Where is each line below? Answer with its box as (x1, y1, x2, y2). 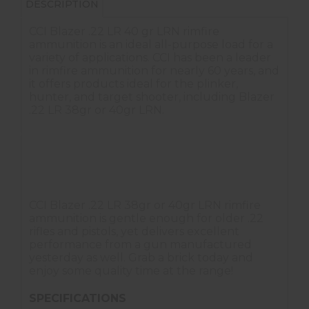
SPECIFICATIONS (29, 291, 126, 305)
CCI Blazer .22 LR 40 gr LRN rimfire (29, 25, 219, 39)
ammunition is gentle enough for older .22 (29, 212, 263, 226)
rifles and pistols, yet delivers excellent (29, 225, 239, 239)
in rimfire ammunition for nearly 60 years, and (29, 64, 279, 78)
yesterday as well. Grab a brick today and (29, 251, 253, 265)
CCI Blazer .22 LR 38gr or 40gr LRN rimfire (29, 199, 261, 212)
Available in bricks (29, 169, 112, 182)
